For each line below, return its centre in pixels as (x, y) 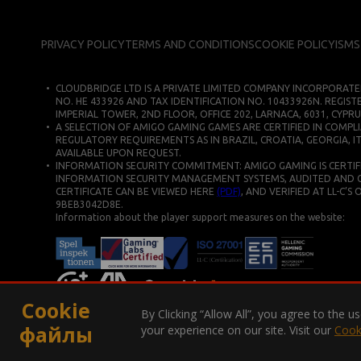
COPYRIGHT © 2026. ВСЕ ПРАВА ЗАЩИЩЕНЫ (144, 334)
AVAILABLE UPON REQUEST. (119, 152)
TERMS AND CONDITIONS (190, 44)
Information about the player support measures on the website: (201, 217)
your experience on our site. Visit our (237, 330)
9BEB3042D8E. (90, 204)
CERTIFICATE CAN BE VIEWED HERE (137, 191)
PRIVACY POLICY (83, 44)
